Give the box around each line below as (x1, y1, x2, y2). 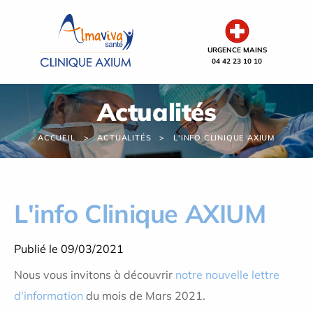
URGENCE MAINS (207, 45, 267, 54)
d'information (14, 289, 83, 303)
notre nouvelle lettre (175, 268, 279, 282)
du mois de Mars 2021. (83, 289, 205, 303)
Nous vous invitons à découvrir (14, 268, 175, 282)
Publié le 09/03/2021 (14, 242, 124, 256)
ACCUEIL (37, 133, 75, 143)
